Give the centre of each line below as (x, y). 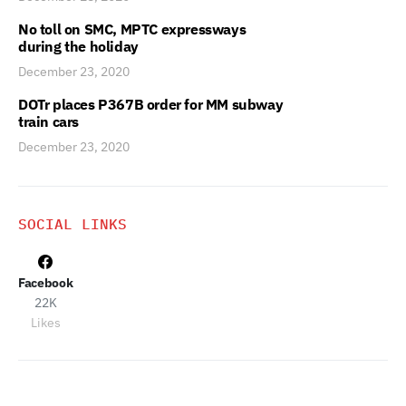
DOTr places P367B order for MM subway (151, 104)
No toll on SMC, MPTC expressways (132, 29)
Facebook (46, 283)
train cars (48, 121)
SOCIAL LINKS (72, 224)
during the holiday (78, 46)
